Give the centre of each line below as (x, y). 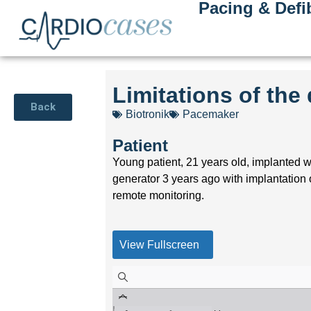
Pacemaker (211, 115)
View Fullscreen (160, 244)
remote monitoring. (159, 195)
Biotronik (148, 115)
